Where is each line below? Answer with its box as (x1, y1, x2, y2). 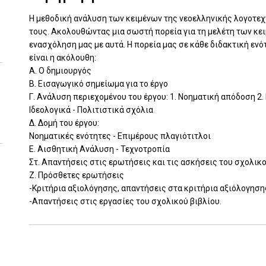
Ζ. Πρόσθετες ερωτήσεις (29, 170, 124, 180)
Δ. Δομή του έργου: (29, 118, 99, 128)
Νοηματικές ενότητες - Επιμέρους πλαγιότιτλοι (29, 131, 211, 141)
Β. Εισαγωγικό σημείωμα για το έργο (29, 79, 168, 88)
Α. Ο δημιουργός (29, 66, 91, 75)
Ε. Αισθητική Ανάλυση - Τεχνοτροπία (29, 144, 170, 154)
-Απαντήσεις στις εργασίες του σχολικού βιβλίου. (29, 197, 221, 206)
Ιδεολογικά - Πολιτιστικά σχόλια (29, 105, 153, 115)
